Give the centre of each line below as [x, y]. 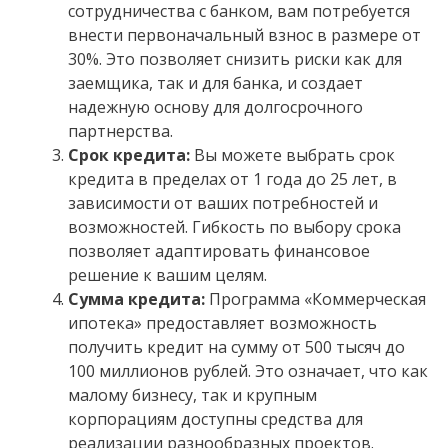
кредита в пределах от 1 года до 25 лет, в [232, 179]
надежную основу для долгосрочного [215, 107]
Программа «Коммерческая [315, 299]
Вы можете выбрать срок [292, 155]
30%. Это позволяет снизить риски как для [235, 59]
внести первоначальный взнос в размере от [244, 35]
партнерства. [120, 131]
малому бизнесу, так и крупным [192, 395]
